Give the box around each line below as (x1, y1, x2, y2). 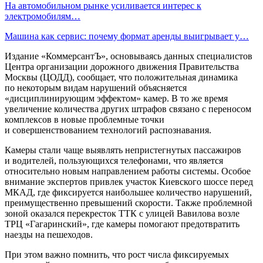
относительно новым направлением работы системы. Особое (5, 166, 251, 176)
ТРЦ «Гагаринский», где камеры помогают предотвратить (5, 218, 240, 229)
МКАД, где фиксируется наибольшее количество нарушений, (5, 187, 252, 197)
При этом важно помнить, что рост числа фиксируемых (5, 249, 229, 259)
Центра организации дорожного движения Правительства (5, 61, 239, 72)
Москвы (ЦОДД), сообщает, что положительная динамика (5, 72, 238, 82)
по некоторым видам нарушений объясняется (5, 82, 187, 93)
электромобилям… (5, 11, 80, 21)
